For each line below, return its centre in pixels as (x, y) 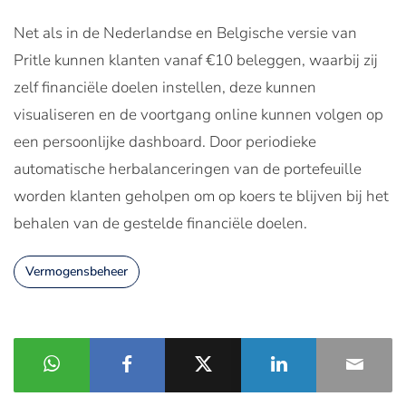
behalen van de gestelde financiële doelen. (160, 223)
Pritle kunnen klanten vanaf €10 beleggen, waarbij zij (196, 60)
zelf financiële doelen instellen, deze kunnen (165, 87)
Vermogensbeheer (77, 271)
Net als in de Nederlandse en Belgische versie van (185, 33)
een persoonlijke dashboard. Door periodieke (165, 141)
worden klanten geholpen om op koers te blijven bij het (201, 196)
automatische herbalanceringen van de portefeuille (188, 169)
